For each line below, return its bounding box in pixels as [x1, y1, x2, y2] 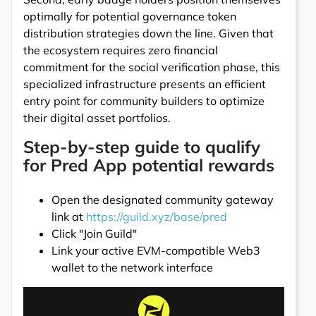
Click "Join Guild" [51, 226, 137, 241]
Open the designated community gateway [51, 193, 274, 207]
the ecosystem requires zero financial [23, 43, 218, 58]
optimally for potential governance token [23, 9, 236, 24]
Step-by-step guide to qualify [23, 136, 260, 158]
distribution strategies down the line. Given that [23, 26, 274, 41]
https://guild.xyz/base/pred [86, 209, 227, 224]
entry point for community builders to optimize [23, 94, 265, 109]
